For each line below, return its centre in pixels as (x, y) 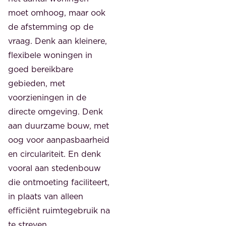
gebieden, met (37, 83)
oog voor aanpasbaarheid (59, 139)
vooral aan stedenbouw (54, 168)
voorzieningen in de (47, 97)
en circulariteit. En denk (54, 154)
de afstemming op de (51, 26)
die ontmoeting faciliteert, (59, 182)
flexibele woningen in (50, 55)
